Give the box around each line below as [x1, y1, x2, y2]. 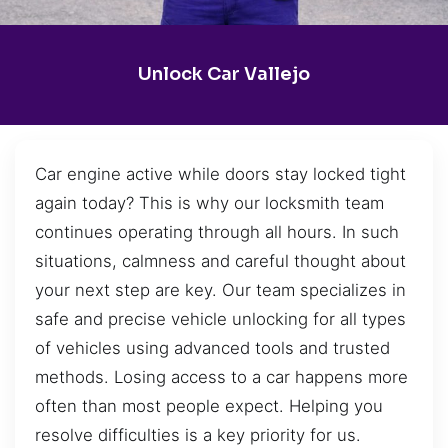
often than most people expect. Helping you [35, 395, 383, 416]
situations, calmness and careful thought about [35, 250, 406, 271]
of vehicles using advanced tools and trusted [35, 337, 390, 358]
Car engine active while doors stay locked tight [35, 163, 406, 184]
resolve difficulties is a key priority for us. [35, 424, 361, 445]
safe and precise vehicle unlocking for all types [35, 308, 406, 329]
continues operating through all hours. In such [35, 221, 399, 242]
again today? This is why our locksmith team [35, 192, 384, 213]
